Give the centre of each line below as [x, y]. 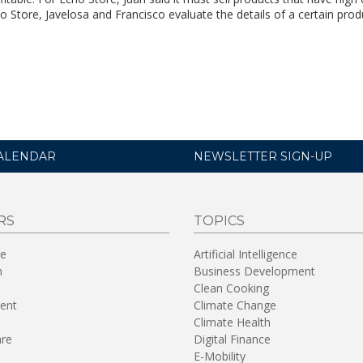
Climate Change [235, 305]
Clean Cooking [231, 288]
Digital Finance [232, 339]
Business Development [254, 271]
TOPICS [219, 221]
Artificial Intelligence [246, 254]
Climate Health [232, 322]
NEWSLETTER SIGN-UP [263, 156]
